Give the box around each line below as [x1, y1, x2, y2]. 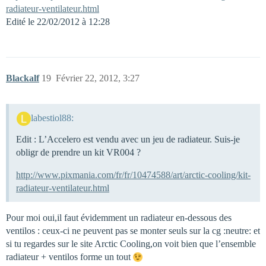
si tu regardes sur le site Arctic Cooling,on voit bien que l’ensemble [6, 238, 256, 249]
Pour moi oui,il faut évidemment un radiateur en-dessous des [6, 212, 232, 223]
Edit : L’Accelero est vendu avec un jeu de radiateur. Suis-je [16, 134, 240, 144]
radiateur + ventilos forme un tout [6, 251, 133, 262]
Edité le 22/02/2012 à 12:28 [6, 17, 110, 27]
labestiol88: [30, 112, 74, 123]
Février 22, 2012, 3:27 [56, 73, 140, 84]
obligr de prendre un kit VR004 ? [16, 147, 141, 157]
